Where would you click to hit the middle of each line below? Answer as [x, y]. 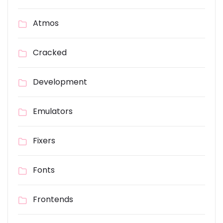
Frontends [53, 200]
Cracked [50, 53]
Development [60, 82]
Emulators [53, 111]
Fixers [44, 141]
